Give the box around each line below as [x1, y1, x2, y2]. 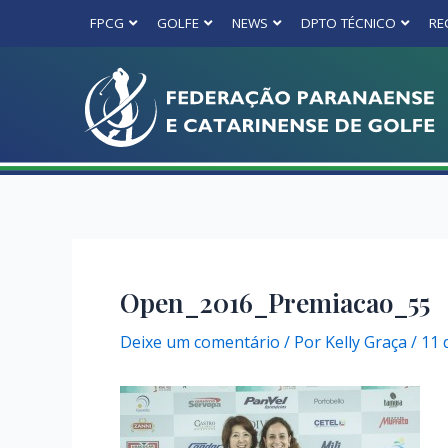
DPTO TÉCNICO [301, 14, 396, 32]
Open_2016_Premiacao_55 [120, 284, 430, 320]
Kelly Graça [325, 330, 407, 353]
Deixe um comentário [120, 330, 280, 353]
